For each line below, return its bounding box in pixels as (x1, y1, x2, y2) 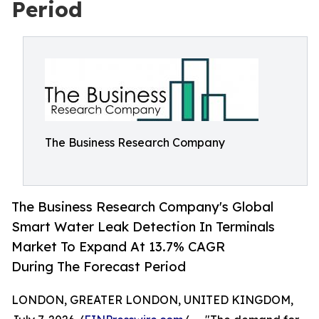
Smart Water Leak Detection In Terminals (11, 219, 275, 235)
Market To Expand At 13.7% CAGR (11, 239, 225, 255)
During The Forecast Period (11, 258, 186, 275)
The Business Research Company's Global (11, 199, 273, 215)
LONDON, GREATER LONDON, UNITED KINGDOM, (11, 293, 293, 308)
